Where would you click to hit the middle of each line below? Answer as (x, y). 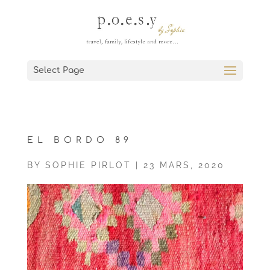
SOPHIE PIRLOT (88, 165)
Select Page (58, 70)
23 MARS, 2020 (184, 165)
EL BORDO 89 (80, 140)
